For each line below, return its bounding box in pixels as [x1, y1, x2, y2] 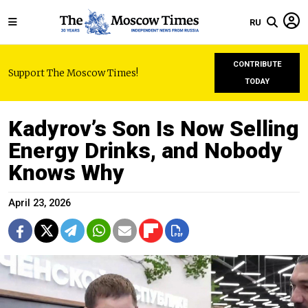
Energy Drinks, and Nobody [8, 137, 283, 164]
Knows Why [8, 159, 124, 186]
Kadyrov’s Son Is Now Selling [8, 115, 299, 142]
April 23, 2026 [8, 197, 71, 209]
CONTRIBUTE [232, 60, 282, 69]
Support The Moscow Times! [8, 67, 138, 79]
